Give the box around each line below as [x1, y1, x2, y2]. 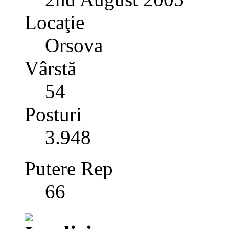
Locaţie [25, 11, 84, 34]
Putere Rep [25, 157, 113, 180]
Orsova [45, 34, 103, 57]
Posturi [25, 103, 82, 126]
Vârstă [25, 57, 76, 80]
